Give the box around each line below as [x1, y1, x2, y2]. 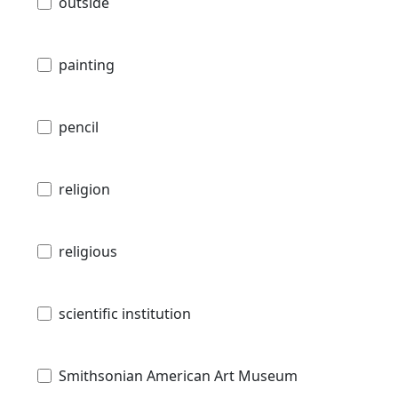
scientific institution [59, 304, 191, 324]
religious [59, 242, 117, 262]
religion [59, 179, 110, 200]
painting [59, 55, 115, 76]
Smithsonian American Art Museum [59, 366, 298, 386]
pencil [59, 117, 99, 138]
